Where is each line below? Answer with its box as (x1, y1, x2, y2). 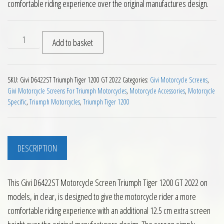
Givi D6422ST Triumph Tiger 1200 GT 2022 (20, 75, 121, 84)
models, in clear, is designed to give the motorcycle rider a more (7, 190, 196, 203)
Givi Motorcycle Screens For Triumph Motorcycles (7, 86, 126, 95)
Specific (7, 97, 26, 106)
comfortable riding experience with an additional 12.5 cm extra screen (7, 204, 210, 217)
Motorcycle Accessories (129, 86, 185, 95)
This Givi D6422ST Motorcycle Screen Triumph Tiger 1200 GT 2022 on (7, 176, 207, 189)
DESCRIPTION (17, 142, 57, 154)
